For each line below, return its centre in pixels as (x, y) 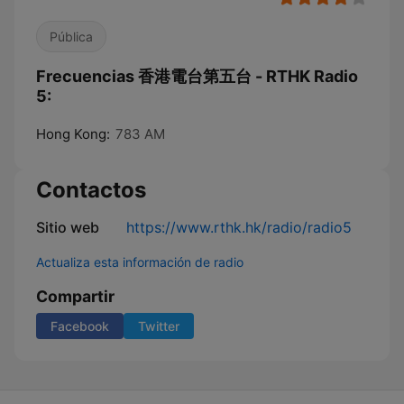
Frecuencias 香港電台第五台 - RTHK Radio (197, 76)
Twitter (159, 326)
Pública (71, 37)
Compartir (75, 296)
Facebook (80, 326)
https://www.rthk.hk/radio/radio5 (239, 227)
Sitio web (68, 227)
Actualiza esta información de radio (140, 262)
